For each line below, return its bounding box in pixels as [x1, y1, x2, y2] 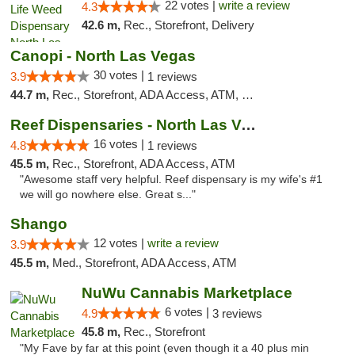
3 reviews [212, 307, 262, 320]
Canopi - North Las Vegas [10, 48, 196, 64]
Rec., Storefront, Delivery [123, 18, 254, 32]
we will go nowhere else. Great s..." [20, 189, 196, 200]
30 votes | [94, 68, 147, 82]
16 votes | [94, 137, 147, 151]
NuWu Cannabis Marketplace [81, 284, 292, 301]
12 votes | [94, 236, 147, 250]
